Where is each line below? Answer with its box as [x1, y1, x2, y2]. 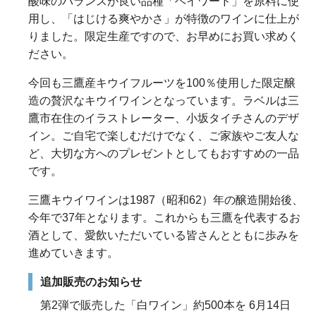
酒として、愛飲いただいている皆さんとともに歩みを [28, 229, 299, 242]
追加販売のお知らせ [40, 276, 142, 288]
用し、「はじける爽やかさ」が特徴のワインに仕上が [28, 13, 299, 25]
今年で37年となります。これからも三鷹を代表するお [28, 212, 300, 224]
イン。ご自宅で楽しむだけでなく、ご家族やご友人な [28, 130, 299, 142]
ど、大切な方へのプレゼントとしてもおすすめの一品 [28, 147, 299, 160]
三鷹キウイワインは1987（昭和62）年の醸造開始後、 [28, 194, 303, 207]
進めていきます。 [28, 247, 119, 260]
